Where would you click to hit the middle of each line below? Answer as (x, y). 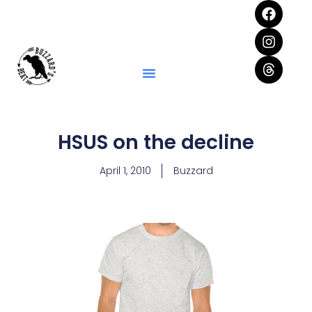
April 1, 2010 (125, 171)
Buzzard (193, 171)
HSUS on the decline (156, 142)
